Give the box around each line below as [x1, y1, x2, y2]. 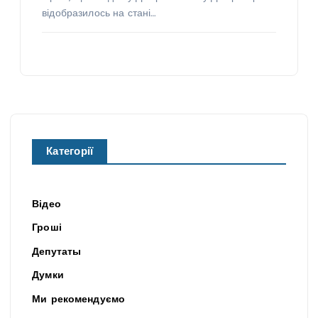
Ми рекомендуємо [32, 294, 126, 305]
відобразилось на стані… [42, 9, 156, 20]
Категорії [46, 147, 94, 158]
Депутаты [32, 246, 82, 258]
